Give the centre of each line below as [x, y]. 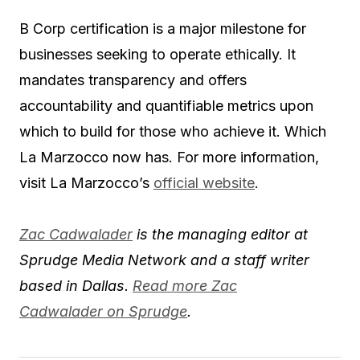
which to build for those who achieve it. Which [173, 131]
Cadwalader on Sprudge [103, 311]
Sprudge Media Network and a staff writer [164, 260]
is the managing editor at [220, 234]
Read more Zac [185, 285]
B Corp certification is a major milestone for [163, 28]
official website [204, 182]
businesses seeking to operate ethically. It [157, 54]
